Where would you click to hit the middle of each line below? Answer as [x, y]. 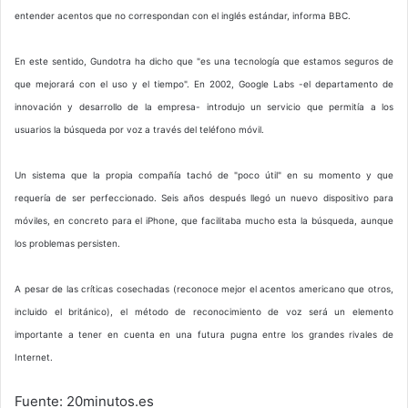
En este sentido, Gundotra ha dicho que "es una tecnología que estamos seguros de [204, 61]
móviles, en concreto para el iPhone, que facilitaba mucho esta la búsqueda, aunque [204, 221]
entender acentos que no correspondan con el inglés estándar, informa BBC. [183, 16]
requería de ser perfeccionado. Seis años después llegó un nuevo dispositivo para [204, 198]
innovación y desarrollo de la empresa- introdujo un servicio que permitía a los [204, 107]
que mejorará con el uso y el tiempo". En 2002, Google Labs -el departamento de [204, 84]
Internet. [34, 357]
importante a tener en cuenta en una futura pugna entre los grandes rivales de [204, 335]
